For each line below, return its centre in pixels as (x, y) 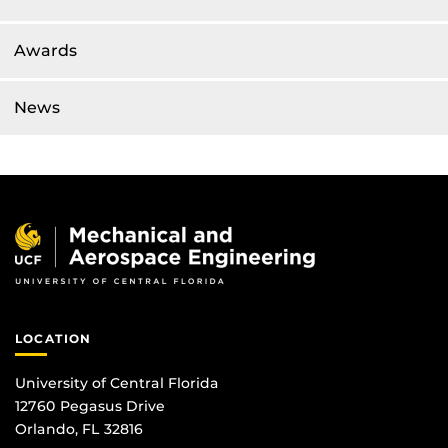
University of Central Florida (117, 382)
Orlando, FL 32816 (79, 428)
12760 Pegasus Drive (90, 405)
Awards (45, 51)
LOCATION (53, 339)
